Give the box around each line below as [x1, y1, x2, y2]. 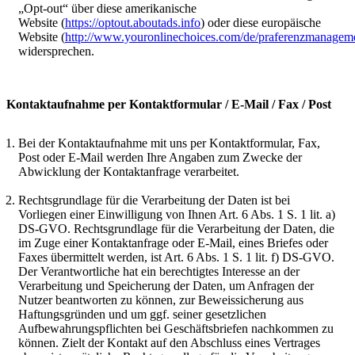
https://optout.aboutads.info [65, 16, 200, 30]
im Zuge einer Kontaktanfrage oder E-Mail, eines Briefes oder [18, 236, 328, 250]
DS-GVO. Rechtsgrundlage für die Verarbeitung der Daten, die [18, 222, 334, 236]
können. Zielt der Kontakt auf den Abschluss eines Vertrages [18, 336, 320, 350]
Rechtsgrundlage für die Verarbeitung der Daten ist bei [18, 193, 290, 208]
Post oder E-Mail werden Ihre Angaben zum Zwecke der [18, 151, 302, 165]
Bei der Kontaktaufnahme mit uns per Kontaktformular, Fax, [18, 136, 320, 151]
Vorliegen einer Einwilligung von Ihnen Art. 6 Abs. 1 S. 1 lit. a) [18, 208, 335, 222]
